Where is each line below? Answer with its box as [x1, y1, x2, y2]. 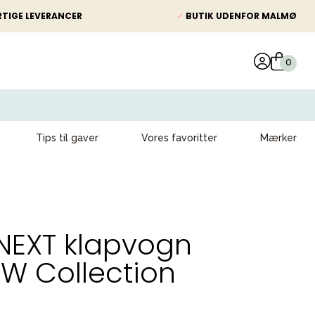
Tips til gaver [36, 132, 99, 143]
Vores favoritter [141, 132, 217, 143]
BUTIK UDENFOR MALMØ [184, 10, 297, 22]
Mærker [259, 132, 297, 143]
